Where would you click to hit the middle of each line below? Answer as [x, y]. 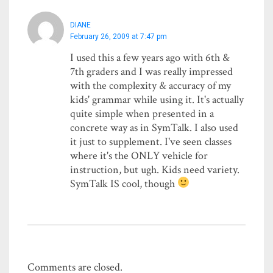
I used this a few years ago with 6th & [150, 57]
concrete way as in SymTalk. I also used [154, 127]
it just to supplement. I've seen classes [151, 141]
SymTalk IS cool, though [124, 183]
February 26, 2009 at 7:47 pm [119, 36]
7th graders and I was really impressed [151, 71]
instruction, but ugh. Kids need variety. [155, 169]
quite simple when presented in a [142, 113]
